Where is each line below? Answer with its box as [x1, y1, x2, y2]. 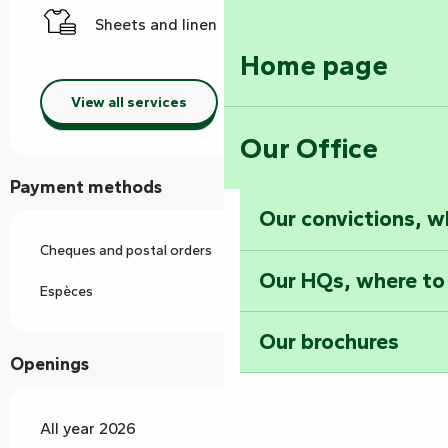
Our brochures [259, 328, 400, 356]
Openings [10, 353, 89, 376]
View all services [70, 92, 187, 111]
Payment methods [10, 176, 162, 199]
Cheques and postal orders [40, 242, 212, 260]
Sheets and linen [95, 15, 217, 35]
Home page [240, 47, 388, 82]
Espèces [40, 283, 93, 301]
